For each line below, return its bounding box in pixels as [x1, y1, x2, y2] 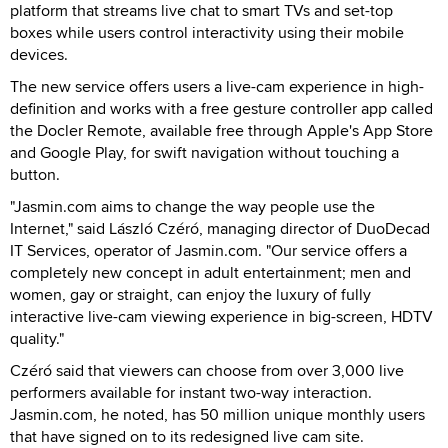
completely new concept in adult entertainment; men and [10, 260, 411, 284]
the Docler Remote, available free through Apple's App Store [10, 118, 433, 142]
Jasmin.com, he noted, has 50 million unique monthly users [10, 402, 425, 426]
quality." [10, 326, 64, 350]
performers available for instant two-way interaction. [10, 380, 372, 404]
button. [10, 162, 60, 186]
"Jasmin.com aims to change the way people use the [10, 194, 375, 218]
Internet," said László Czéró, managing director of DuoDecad [10, 216, 430, 240]
